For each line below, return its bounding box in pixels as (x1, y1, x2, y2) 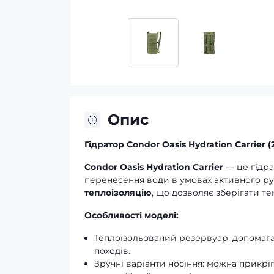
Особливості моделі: (84, 210, 179, 221)
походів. (94, 245, 130, 256)
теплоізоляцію (84, 187, 152, 198)
